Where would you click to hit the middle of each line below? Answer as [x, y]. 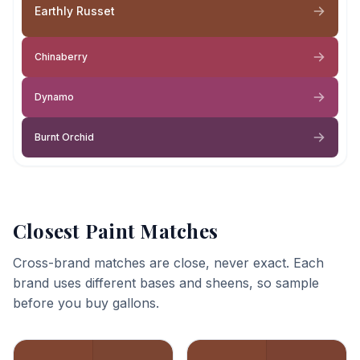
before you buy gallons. [86, 303]
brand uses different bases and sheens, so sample [166, 283]
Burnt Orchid [64, 137]
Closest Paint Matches [116, 231]
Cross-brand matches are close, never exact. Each [168, 263]
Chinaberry [61, 57]
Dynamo [54, 97]
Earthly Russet [75, 10]
